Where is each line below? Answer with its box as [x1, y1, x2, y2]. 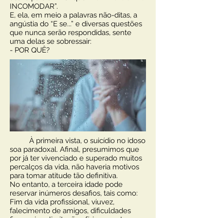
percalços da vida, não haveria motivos [10, 163, 139, 171]
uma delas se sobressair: [10, 37, 91, 46]
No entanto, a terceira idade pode [10, 180, 123, 189]
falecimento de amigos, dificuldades [10, 206, 131, 215]
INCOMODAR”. [10, 2, 58, 11]
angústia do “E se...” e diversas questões [10, 19, 142, 28]
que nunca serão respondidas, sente [10, 28, 131, 37]
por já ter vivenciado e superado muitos [10, 154, 142, 163]
